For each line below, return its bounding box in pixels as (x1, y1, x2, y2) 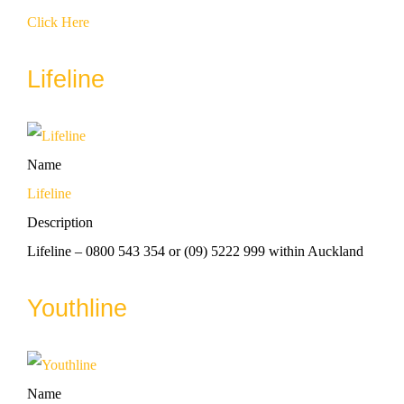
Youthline (27, 294, 127, 322)
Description (27, 214, 93, 230)
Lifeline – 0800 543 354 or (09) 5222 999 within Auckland (27, 243, 363, 259)
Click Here (27, 14, 89, 30)
